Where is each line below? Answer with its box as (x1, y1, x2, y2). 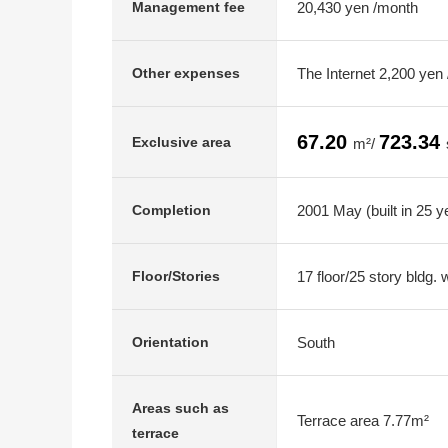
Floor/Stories (132, 268, 220, 284)
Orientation (132, 334, 209, 350)
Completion (132, 202, 211, 218)
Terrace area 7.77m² (297, 412, 429, 429)
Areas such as (132, 400, 229, 416)
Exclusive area (132, 133, 231, 150)
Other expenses (132, 65, 240, 81)
